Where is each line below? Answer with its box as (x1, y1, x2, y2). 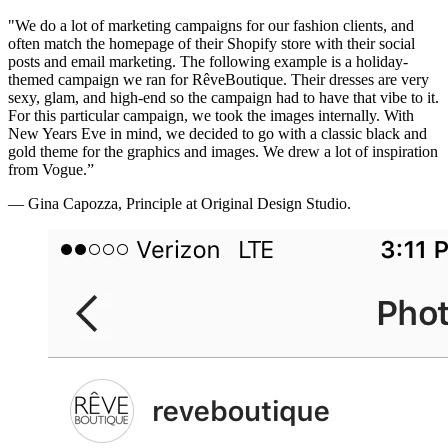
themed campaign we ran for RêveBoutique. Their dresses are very (8, 71, 429, 89)
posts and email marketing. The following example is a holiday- (8, 53, 408, 71)
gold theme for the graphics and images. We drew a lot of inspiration (8, 143, 438, 161)
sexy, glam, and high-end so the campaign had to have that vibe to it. (8, 89, 439, 107)
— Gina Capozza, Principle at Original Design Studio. (8, 195, 355, 213)
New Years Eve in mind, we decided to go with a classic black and (8, 125, 427, 143)
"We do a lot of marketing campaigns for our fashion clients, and (8, 17, 414, 35)
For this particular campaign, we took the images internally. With (8, 107, 414, 125)
